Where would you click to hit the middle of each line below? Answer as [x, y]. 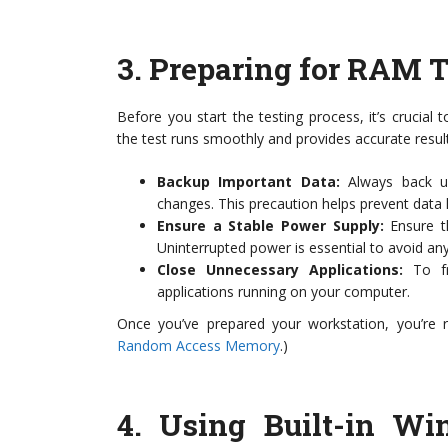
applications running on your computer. [283, 291]
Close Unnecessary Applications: [280, 269]
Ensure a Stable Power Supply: [270, 225]
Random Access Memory [198, 345]
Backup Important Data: [248, 181]
